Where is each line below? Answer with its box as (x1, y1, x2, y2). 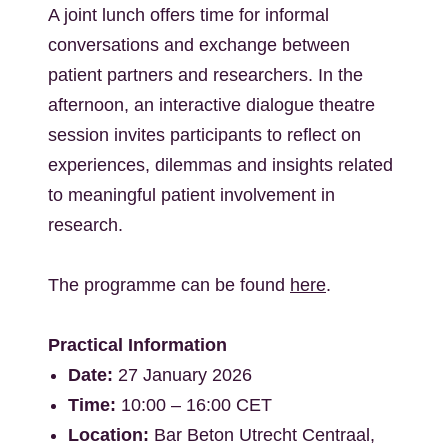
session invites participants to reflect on (48, 125, 361, 145)
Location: (68, 425, 149, 445)
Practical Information (48, 335, 227, 355)
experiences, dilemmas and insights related (48, 155, 393, 175)
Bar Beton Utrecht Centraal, (149, 425, 375, 445)
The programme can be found (48, 275, 290, 295)
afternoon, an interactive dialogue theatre (48, 95, 375, 115)
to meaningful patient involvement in (48, 185, 335, 205)
